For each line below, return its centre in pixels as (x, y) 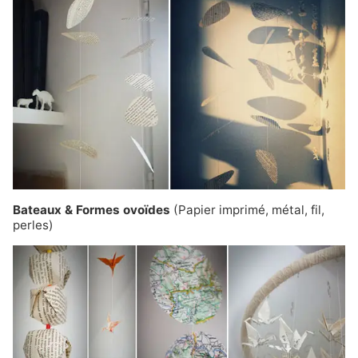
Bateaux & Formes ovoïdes (93, 209)
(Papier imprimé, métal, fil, (249, 209)
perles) (33, 225)
